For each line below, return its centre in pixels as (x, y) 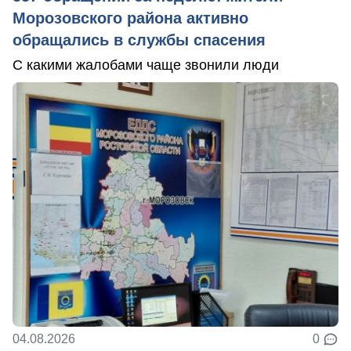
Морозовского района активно (130, 18)
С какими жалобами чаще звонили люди (146, 65)
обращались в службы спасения (139, 40)
